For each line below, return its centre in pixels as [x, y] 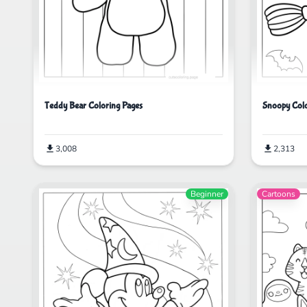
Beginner [207, 194]
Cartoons [279, 194]
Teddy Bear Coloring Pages [94, 105]
